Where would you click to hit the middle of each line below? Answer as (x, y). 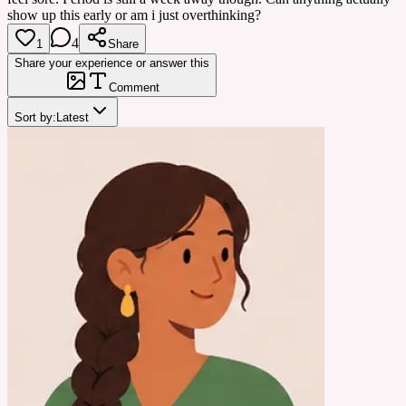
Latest (72, 117)
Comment (134, 87)
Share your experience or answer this (112, 63)
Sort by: (35, 117)
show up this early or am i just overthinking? (134, 14)
